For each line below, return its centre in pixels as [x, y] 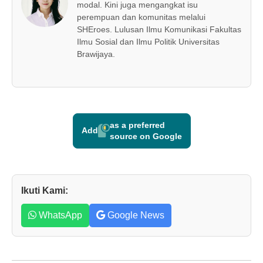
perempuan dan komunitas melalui [141, 17]
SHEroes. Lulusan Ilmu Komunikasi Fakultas [159, 29]
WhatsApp [59, 215]
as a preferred [137, 125]
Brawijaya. [96, 54]
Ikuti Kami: [45, 190]
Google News [135, 215]
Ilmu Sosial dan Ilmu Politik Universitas [148, 41]
